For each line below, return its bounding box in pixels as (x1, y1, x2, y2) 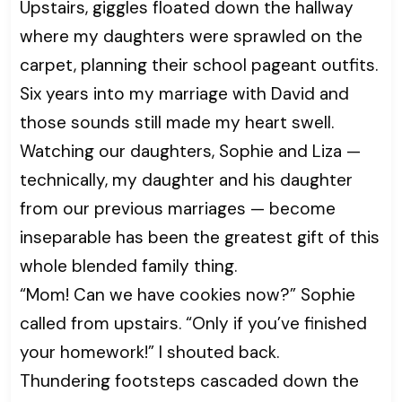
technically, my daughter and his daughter (20, 168, 353, 191)
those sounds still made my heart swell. (20, 110, 334, 134)
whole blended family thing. (20, 254, 237, 277)
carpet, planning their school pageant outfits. (20, 53, 378, 76)
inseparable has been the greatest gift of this (20, 225, 380, 249)
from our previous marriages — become (20, 197, 336, 220)
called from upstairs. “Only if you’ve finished (20, 311, 367, 335)
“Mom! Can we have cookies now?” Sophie (20, 283, 355, 306)
